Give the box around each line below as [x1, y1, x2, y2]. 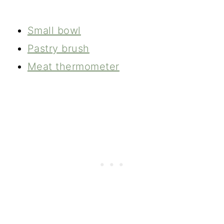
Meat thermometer [27, 60, 119, 73]
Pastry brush [27, 42, 89, 55]
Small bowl [27, 24, 81, 37]
